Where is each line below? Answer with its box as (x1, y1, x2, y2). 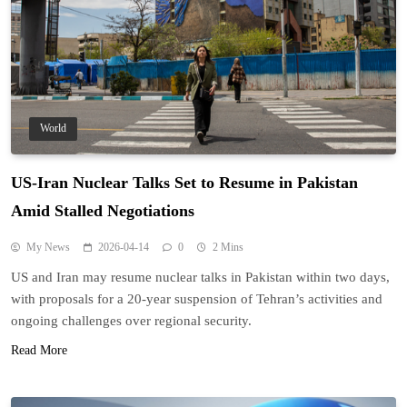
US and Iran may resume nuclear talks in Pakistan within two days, (11, 270, 390, 285)
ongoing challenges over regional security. (11, 313, 252, 329)
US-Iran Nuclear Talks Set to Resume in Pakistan (11, 174, 358, 193)
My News (26, 241, 70, 254)
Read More (11, 343, 67, 358)
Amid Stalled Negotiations (11, 202, 194, 221)
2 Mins (213, 241, 243, 254)
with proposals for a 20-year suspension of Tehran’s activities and (11, 292, 382, 307)
